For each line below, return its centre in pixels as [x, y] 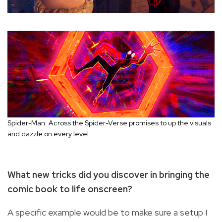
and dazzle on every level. [49, 134]
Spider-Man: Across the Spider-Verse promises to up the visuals [109, 123]
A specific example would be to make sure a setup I [107, 213]
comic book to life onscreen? [70, 189]
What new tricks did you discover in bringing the [109, 175]
